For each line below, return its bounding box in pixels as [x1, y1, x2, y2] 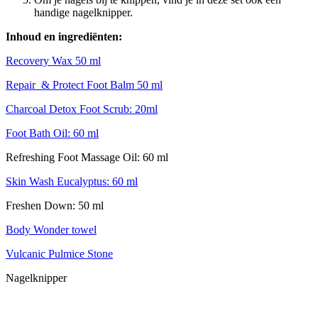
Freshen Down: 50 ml [6, 199, 104, 212]
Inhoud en [6, 30, 58, 43]
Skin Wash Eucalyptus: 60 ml [6, 175, 138, 187]
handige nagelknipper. [34, 6, 133, 18]
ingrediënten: [58, 30, 125, 43]
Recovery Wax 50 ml [6, 54, 101, 67]
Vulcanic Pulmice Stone [6, 247, 113, 260]
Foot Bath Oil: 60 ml [6, 126, 99, 139]
